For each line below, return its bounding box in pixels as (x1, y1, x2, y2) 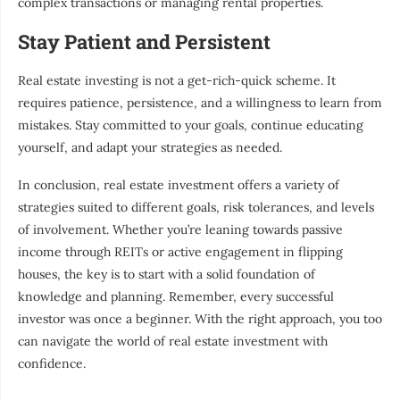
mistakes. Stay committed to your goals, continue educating (18, 117, 363, 134)
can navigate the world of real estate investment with (18, 333, 328, 350)
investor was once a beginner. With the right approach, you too (18, 311, 382, 328)
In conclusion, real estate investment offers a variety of (18, 177, 339, 194)
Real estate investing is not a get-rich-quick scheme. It (18, 72, 336, 89)
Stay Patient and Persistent (18, 29, 271, 55)
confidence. (18, 355, 86, 372)
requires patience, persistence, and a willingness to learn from (18, 95, 382, 112)
